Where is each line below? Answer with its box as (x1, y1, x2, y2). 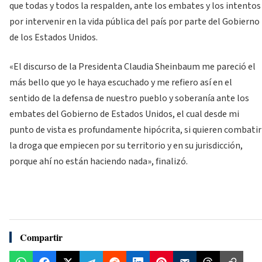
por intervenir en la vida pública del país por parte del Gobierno (9, 15, 260, 29)
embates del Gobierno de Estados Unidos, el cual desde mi (9, 107, 239, 120)
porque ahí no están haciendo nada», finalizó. (9, 154, 188, 168)
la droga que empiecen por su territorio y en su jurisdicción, (9, 139, 243, 152)
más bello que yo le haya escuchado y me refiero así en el (9, 75, 232, 89)
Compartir (20, 230, 63, 244)
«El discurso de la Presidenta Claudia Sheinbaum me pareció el (9, 60, 256, 73)
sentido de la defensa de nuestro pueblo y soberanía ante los (9, 91, 249, 105)
